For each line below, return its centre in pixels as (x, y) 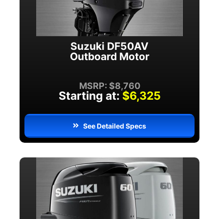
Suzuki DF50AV (109, 46)
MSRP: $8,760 (109, 86)
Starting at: (89, 96)
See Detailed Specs (115, 126)
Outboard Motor (109, 56)
